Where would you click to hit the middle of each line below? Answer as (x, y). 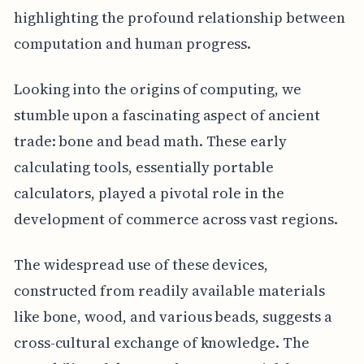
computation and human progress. (132, 44)
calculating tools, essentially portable (143, 167)
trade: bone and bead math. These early (150, 141)
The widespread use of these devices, (141, 265)
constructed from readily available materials (169, 291)
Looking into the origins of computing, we (157, 89)
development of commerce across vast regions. (175, 219)
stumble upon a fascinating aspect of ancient (167, 115)
